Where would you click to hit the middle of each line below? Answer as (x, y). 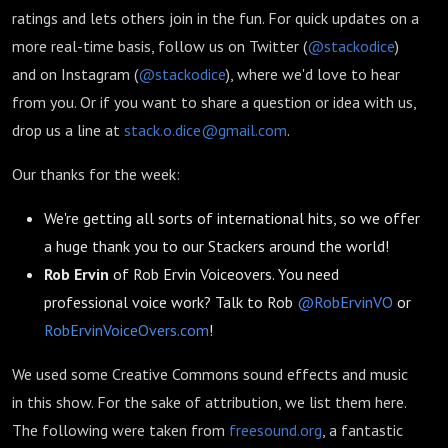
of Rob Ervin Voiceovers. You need (224, 274)
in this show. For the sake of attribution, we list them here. (209, 402)
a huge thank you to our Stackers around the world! (216, 246)
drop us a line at (68, 130)
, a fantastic (362, 430)
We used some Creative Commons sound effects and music (210, 374)
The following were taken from (120, 430)
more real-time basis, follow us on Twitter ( (159, 46)
